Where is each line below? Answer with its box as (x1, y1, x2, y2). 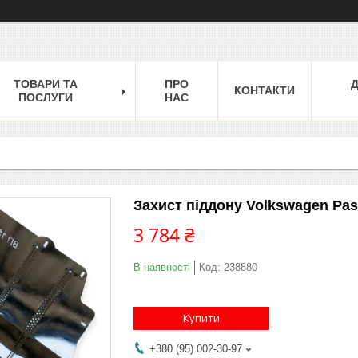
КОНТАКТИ (234, 83, 295, 97)
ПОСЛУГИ (18, 90, 73, 104)
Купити (183, 310, 220, 325)
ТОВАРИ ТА (14, 77, 78, 90)
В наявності (133, 261, 190, 273)
